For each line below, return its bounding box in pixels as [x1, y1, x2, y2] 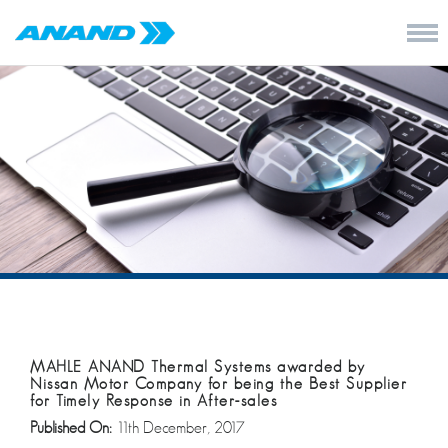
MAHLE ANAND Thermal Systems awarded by [30, 357, 365, 376]
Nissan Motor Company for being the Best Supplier [30, 374, 407, 393]
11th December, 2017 [116, 418, 245, 437]
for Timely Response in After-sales [30, 391, 277, 410]
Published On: [30, 418, 116, 437]
